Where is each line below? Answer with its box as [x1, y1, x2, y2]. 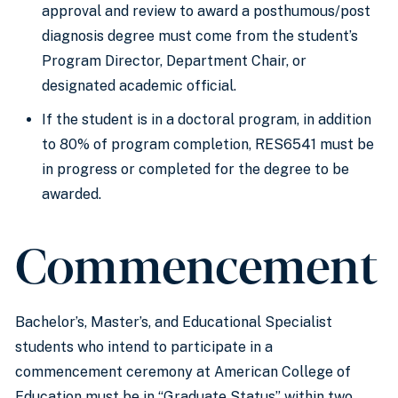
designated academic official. [42, 77, 236, 94]
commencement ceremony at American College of [15, 363, 351, 380]
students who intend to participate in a [15, 338, 273, 355]
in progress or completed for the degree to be [42, 161, 349, 178]
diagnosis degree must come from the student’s [42, 28, 358, 44]
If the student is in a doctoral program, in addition [42, 111, 371, 128]
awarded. [42, 186, 101, 203]
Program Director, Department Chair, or [42, 52, 306, 69]
